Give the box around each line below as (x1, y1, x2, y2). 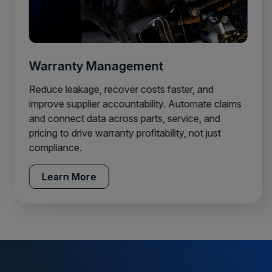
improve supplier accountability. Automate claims (27, 98, 239, 110)
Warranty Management (27, 59, 161, 74)
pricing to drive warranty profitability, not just (27, 127, 219, 140)
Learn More (39, 171, 94, 183)
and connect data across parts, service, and (27, 112, 218, 125)
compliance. (27, 141, 80, 154)
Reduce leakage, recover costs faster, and (27, 83, 211, 96)
